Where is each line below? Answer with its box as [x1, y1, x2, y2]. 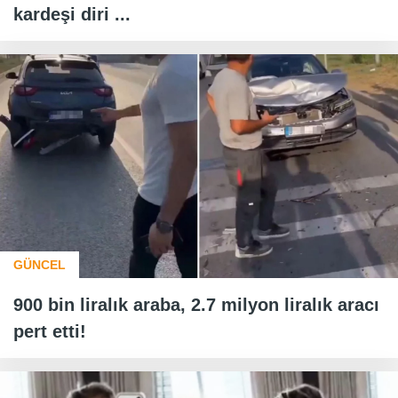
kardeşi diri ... [13, 4, 131, 24]
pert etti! [13, 321, 86, 341]
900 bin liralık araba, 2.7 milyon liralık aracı [13, 294, 379, 314]
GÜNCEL [13, 257, 66, 272]
